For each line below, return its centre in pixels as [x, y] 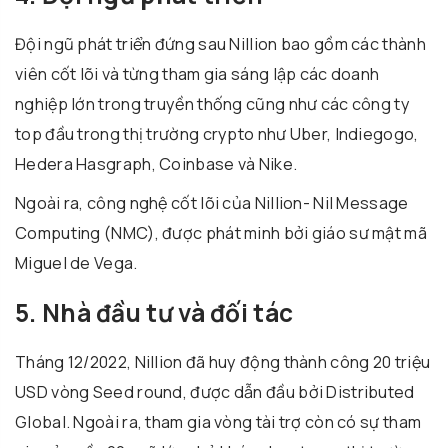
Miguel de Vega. [76, 262]
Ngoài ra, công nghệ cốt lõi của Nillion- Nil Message [212, 202]
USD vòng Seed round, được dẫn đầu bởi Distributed [215, 391]
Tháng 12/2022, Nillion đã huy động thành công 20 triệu [223, 361]
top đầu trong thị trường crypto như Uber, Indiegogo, [217, 133]
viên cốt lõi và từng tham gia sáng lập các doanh [197, 73]
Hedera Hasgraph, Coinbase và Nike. [156, 163]
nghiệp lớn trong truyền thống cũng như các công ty [212, 103]
